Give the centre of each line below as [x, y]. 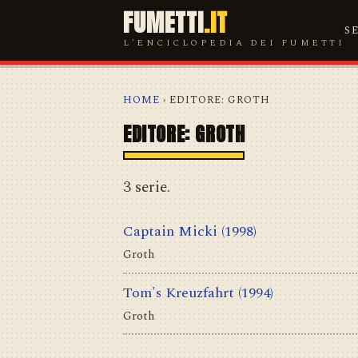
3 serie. [147, 187]
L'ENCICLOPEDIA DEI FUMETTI [234, 42]
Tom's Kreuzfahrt [179, 292]
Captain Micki [170, 232]
